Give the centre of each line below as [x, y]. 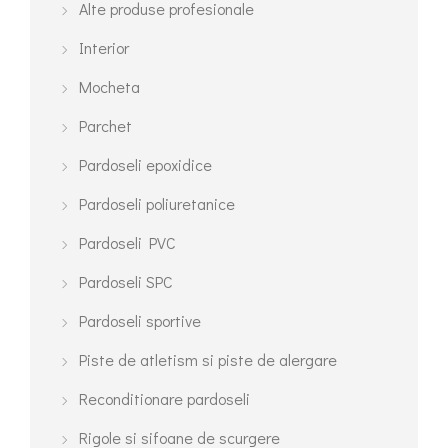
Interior [104, 48]
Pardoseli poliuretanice [157, 204]
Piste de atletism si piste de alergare [208, 360]
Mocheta [109, 87]
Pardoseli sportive [140, 321]
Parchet [105, 126]
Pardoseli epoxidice [145, 165]
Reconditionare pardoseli [164, 399]
